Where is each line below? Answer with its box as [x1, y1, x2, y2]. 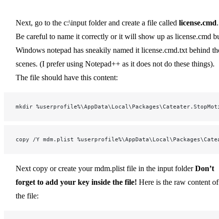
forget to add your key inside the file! [16, 178, 137, 187]
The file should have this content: [16, 73, 118, 82]
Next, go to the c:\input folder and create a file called [16, 19, 179, 27]
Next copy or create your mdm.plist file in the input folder [16, 164, 195, 173]
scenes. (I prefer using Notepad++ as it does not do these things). [16, 60, 215, 68]
